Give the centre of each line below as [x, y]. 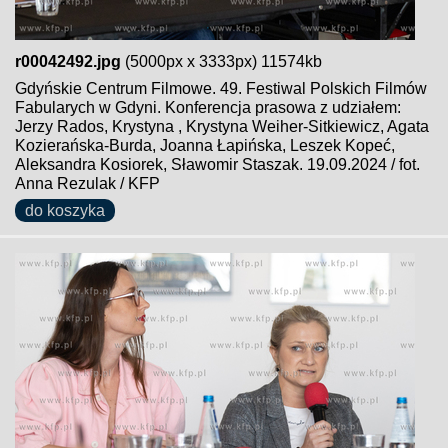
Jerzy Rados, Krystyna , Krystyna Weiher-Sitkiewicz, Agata [222, 126]
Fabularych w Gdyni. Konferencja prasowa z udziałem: [208, 107]
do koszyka [65, 210]
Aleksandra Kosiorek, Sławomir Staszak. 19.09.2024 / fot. [217, 164]
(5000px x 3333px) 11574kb [221, 61]
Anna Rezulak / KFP [87, 183]
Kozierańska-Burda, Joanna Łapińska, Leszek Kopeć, [205, 145]
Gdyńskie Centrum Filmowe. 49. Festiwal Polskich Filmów [221, 88]
